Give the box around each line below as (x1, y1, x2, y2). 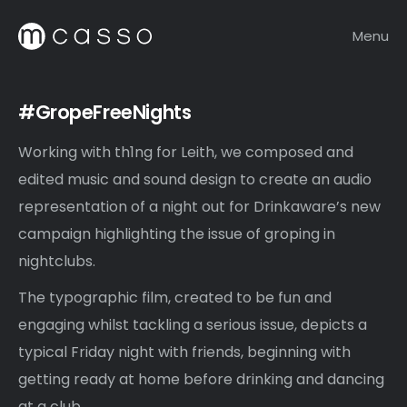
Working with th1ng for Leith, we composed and (18, 142, 353, 163)
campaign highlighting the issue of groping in (18, 223, 335, 244)
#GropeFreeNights (18, 99, 192, 125)
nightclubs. (18, 251, 95, 272)
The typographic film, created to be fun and (18, 287, 332, 308)
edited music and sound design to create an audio (18, 169, 372, 190)
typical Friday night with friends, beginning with (18, 342, 351, 362)
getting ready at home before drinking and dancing (18, 369, 384, 390)
